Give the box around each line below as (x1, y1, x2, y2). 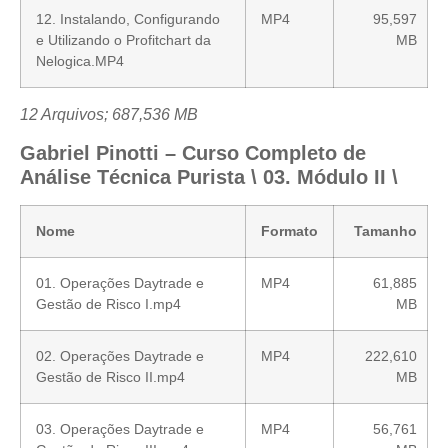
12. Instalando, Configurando (36, 10, 220, 27)
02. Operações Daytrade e (36, 348, 204, 365)
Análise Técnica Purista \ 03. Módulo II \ (20, 166, 398, 189)
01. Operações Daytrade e (36, 275, 204, 292)
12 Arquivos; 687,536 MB (20, 105, 198, 123)
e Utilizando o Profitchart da (36, 31, 211, 48)
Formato (261, 223, 318, 240)
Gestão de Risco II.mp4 (36, 369, 185, 386)
